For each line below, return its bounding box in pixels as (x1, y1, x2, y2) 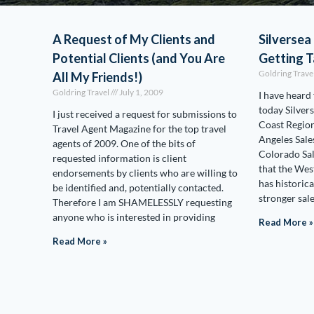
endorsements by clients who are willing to (53, 167, 238, 179)
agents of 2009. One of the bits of (53, 137, 196, 149)
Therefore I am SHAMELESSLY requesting (53, 196, 232, 208)
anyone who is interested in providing (53, 211, 215, 223)
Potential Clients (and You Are (53, 50, 225, 66)
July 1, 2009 (118, 87, 163, 97)
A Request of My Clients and (53, 32, 215, 47)
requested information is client (53, 152, 186, 164)
